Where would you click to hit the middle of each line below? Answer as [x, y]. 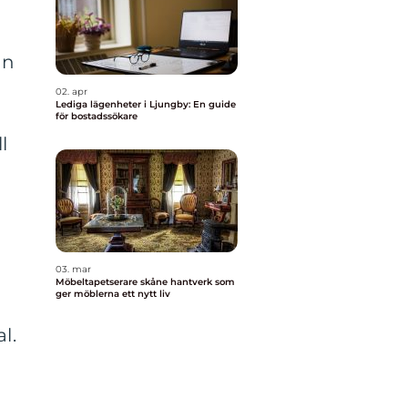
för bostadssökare [97, 116]
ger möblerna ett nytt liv [113, 294]
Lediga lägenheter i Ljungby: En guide [146, 104]
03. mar [73, 269]
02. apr [71, 92]
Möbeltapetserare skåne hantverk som [113, 282]
